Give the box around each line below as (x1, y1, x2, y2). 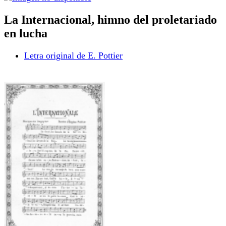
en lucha (4, 26, 47, 40)
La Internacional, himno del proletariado (4, 13, 217, 26)
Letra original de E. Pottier (24, 50, 123, 61)
